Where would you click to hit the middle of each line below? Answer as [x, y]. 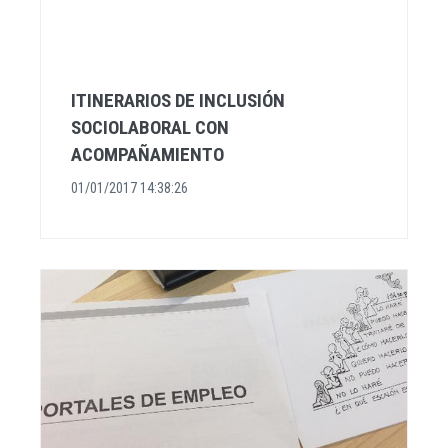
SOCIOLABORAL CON [150, 127]
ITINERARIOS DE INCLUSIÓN [178, 100]
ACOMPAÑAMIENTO [147, 154]
